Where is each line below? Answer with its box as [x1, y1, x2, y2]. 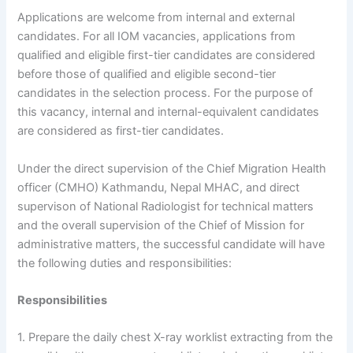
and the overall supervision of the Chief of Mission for [17, 217, 305, 232]
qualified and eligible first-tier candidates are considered [17, 48, 316, 63]
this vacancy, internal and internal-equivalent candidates [17, 105, 320, 120]
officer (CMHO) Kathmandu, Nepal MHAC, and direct [17, 180, 300, 195]
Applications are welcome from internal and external [17, 10, 295, 25]
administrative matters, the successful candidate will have [17, 236, 325, 251]
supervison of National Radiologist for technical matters [17, 199, 314, 214]
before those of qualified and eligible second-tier [17, 67, 277, 82]
